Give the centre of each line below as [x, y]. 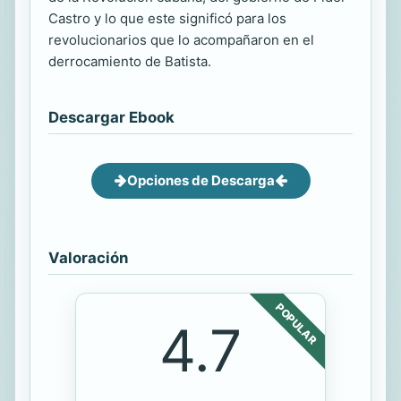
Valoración [88, 257]
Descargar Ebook [111, 117]
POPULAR [296, 323]
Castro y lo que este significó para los [167, 18]
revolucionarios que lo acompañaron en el [181, 39]
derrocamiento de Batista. [130, 61]
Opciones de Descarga [200, 180]
